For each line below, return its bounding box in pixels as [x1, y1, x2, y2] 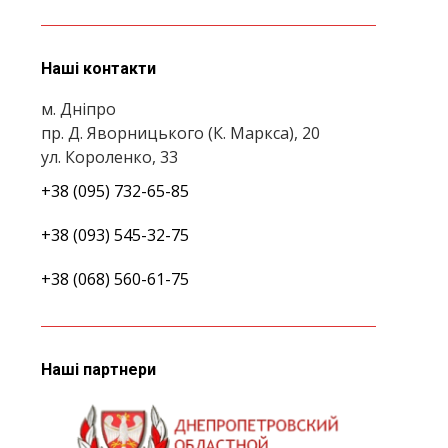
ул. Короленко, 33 [41, 146, 178, 168]
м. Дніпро [41, 98, 116, 120]
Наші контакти [41, 59, 156, 78]
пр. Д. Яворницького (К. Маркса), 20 [41, 122, 320, 144]
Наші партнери [41, 360, 156, 379]
